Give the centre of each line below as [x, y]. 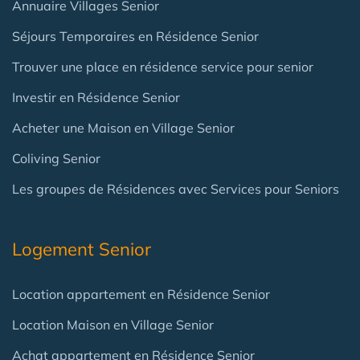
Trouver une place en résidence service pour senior [163, 67]
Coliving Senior [56, 158]
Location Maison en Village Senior [113, 325]
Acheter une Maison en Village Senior [123, 128]
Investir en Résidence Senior [96, 97]
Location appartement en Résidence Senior [141, 294]
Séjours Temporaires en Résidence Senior [135, 36]
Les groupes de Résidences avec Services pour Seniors [176, 189]
